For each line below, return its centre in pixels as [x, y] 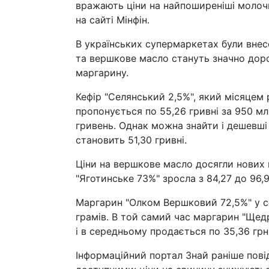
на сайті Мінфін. [113, 20]
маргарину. [102, 73]
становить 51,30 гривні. [131, 140]
